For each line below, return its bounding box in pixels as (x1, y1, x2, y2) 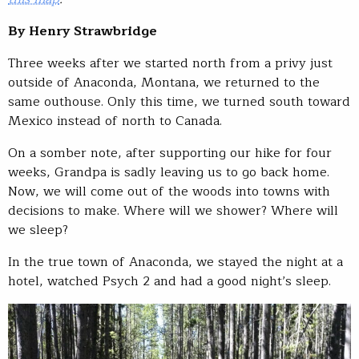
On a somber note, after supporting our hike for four (8, 143, 332, 164)
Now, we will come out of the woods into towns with (8, 181, 330, 203)
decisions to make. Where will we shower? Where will (8, 200, 338, 222)
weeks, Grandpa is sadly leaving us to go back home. (8, 162, 329, 184)
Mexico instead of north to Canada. (8, 111, 230, 132)
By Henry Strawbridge (8, 21, 157, 42)
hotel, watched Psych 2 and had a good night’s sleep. (8, 271, 335, 292)
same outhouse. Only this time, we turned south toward (8, 91, 350, 113)
